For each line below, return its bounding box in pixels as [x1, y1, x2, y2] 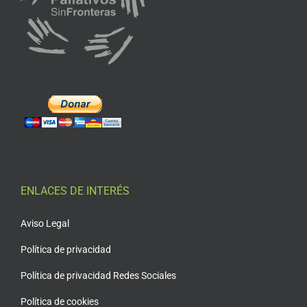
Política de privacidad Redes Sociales [20, 269, 176, 281]
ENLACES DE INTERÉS [20, 184, 130, 197]
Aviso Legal [20, 217, 69, 229]
